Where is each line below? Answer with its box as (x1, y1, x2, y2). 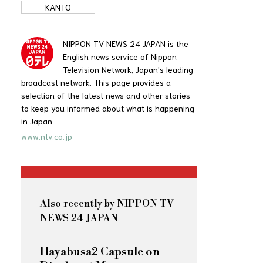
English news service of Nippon (63, 50, 177, 62)
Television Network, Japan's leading (63, 63, 193, 75)
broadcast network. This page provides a (21, 76, 171, 87)
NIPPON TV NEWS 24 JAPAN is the (63, 38, 188, 49)
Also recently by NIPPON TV (40, 197, 174, 210)
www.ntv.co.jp (21, 130, 72, 141)
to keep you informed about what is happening (21, 102, 194, 113)
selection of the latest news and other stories (21, 89, 190, 100)
